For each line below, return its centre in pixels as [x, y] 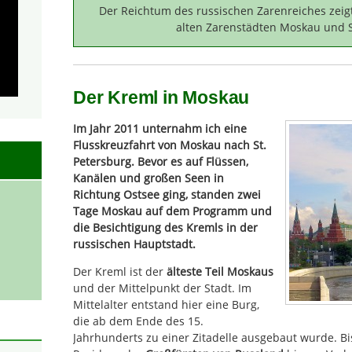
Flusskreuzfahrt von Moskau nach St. [170, 145]
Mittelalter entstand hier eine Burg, [166, 305]
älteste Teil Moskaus [220, 272]
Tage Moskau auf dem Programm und [172, 211]
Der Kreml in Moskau [161, 98]
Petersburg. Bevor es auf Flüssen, [161, 161]
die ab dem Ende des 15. [138, 321]
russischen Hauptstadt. [134, 244]
